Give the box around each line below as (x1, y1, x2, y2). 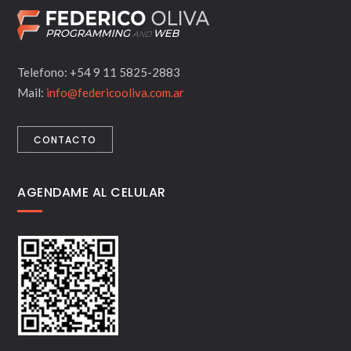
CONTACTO (34, 132, 97, 147)
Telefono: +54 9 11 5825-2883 (17, 64, 181, 79)
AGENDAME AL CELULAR (17, 183, 166, 201)
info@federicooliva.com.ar (46, 85, 185, 100)
